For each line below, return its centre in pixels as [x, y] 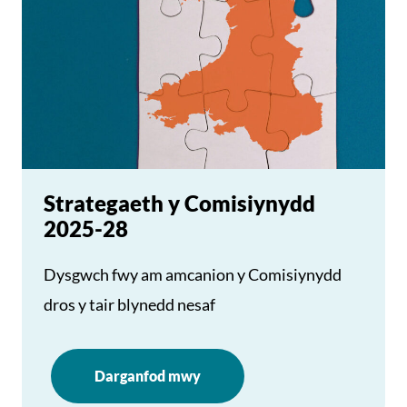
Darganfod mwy [148, 376]
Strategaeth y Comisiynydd [179, 203]
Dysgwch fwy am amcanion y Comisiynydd [193, 274]
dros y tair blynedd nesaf [129, 304]
